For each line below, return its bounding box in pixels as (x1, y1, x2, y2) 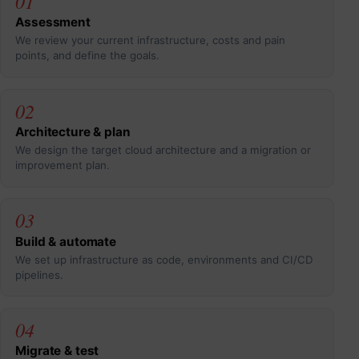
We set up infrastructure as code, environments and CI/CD (15, 252, 314, 266)
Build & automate (15, 233, 116, 249)
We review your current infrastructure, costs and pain (15, 34, 286, 47)
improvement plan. (15, 159, 111, 172)
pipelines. (15, 268, 64, 281)
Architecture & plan (15, 124, 131, 140)
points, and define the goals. (15, 49, 160, 63)
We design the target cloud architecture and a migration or (15, 143, 312, 157)
